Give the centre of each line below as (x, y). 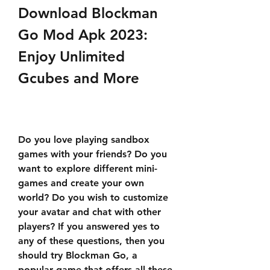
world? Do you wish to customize (93, 197)
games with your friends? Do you (93, 154)
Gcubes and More (79, 78)
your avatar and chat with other (89, 212)
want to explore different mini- (88, 168)
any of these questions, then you (91, 241)
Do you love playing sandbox (84, 140)
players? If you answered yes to (89, 226)
